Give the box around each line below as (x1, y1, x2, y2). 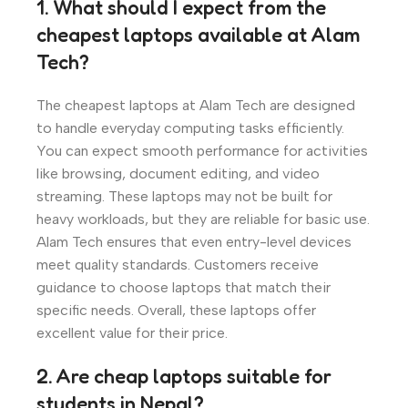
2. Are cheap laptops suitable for (36, 363, 331, 388)
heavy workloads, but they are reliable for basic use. (36, 209, 370, 228)
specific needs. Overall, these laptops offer (36, 301, 316, 319)
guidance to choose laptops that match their (36, 278, 331, 296)
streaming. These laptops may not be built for (36, 187, 332, 205)
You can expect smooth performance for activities (36, 141, 368, 159)
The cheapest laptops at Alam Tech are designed (36, 96, 355, 114)
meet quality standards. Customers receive (36, 255, 319, 273)
